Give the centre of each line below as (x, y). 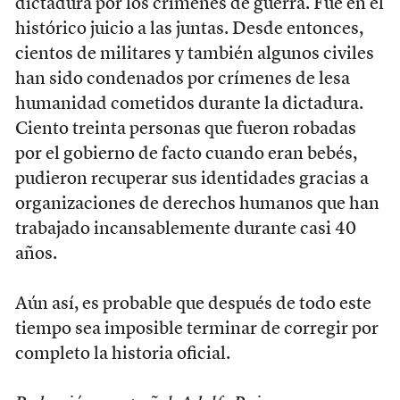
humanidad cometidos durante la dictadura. (189, 104)
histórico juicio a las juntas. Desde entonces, (189, 29)
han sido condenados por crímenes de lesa (182, 79)
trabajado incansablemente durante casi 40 (185, 229)
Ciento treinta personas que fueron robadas (185, 129)
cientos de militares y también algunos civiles (194, 54)
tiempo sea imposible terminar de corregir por (196, 329)
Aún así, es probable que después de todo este (193, 304)
